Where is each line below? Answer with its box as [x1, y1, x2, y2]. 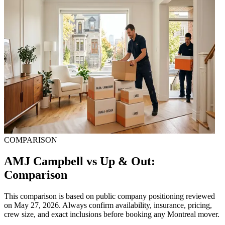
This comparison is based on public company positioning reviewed [4, 191, 215, 200]
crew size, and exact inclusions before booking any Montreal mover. [4, 209, 219, 218]
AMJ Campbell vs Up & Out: [4, 154, 155, 168]
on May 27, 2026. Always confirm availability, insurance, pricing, [4, 200, 212, 209]
